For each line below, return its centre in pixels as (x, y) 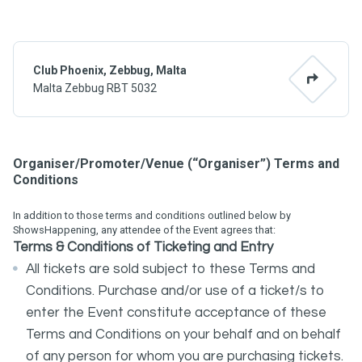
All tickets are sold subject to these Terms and (170, 269)
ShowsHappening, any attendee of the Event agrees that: (144, 230)
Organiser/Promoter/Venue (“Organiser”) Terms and (176, 164)
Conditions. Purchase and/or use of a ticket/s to (175, 291)
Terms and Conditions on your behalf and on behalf (183, 335)
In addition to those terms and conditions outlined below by (152, 215)
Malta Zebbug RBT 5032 (95, 88)
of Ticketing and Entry (203, 247)
